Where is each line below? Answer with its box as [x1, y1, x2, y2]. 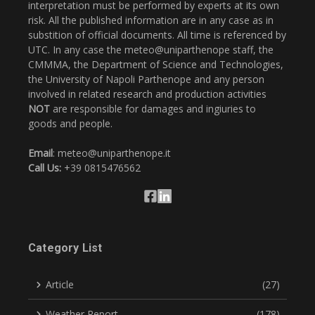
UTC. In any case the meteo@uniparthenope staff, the [28, 43, 274, 56]
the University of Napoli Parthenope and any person [28, 72, 264, 86]
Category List [28, 241, 103, 255]
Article [46, 278, 74, 291]
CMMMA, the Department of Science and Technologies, [28, 58, 283, 71]
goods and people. [28, 117, 112, 130]
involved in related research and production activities [28, 87, 266, 101]
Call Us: [28, 161, 64, 174]
